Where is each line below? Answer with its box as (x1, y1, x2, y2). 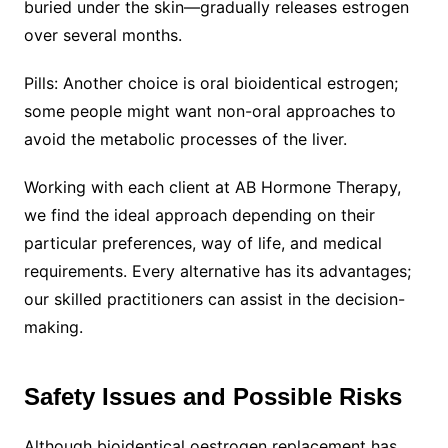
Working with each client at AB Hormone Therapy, (23, 176, 401, 197)
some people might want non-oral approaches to (23, 100, 396, 121)
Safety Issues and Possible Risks (23, 382, 402, 410)
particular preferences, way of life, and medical (23, 232, 382, 253)
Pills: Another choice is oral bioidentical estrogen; (23, 72, 398, 93)
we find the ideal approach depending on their (23, 204, 375, 225)
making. (23, 316, 83, 337)
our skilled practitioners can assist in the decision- (23, 288, 405, 309)
